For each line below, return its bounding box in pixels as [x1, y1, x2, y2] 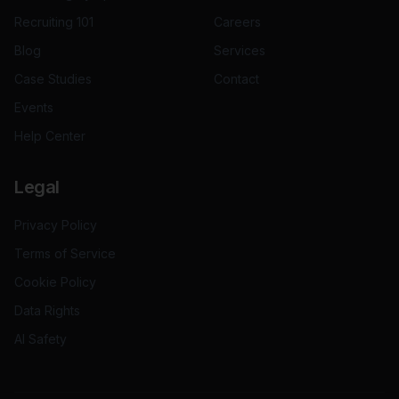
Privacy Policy [14, 217, 97, 232]
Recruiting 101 [14, 14, 94, 29]
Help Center [14, 128, 85, 143]
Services [214, 43, 265, 58]
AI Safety [14, 331, 67, 346]
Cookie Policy [14, 274, 96, 289]
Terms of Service [14, 246, 116, 261]
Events [14, 100, 53, 115]
